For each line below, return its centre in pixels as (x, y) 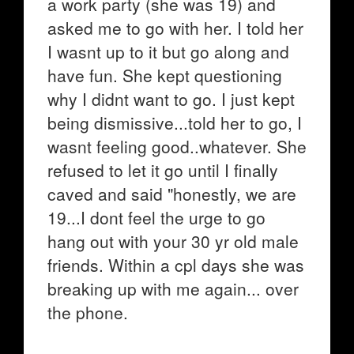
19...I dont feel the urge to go (156, 217)
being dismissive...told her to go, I (175, 122)
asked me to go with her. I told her (175, 28)
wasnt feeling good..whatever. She (177, 146)
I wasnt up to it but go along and (168, 51)
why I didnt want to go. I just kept (171, 99)
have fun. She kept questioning (165, 75)
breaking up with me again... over (173, 288)
